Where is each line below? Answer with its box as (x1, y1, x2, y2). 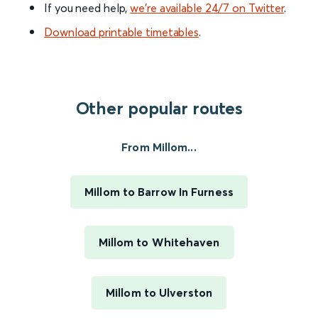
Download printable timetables (44, 25, 199, 40)
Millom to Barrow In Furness (84, 185, 234, 199)
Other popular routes (75, 98, 243, 119)
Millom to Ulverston (106, 285, 212, 300)
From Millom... (121, 140, 197, 155)
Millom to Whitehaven (98, 235, 220, 250)
